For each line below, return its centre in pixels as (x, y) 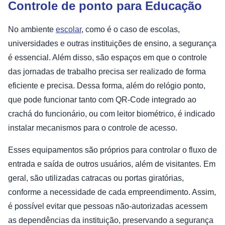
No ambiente (32, 30)
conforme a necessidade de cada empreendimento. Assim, (112, 192)
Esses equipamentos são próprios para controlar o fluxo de (113, 150)
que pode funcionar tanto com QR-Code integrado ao (102, 100)
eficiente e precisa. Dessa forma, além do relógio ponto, (107, 86)
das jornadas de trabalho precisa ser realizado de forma (107, 72)
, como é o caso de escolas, (131, 30)
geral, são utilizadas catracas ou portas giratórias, (96, 178)
